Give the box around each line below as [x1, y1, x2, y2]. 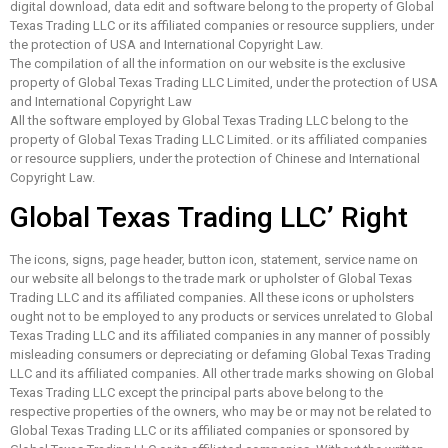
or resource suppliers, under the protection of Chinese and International [10, 150, 420, 166]
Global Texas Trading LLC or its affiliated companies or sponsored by [10, 423, 409, 439]
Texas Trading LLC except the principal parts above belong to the [10, 385, 383, 401]
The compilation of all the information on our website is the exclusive [10, 55, 405, 71]
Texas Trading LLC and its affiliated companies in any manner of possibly [10, 328, 430, 344]
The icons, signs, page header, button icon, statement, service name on [10, 252, 418, 268]
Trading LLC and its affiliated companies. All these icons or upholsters [10, 290, 414, 306]
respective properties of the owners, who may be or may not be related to [10, 404, 432, 420]
